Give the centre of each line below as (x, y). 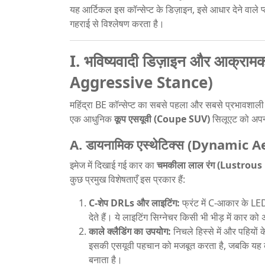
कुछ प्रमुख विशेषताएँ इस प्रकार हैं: (127, 179)
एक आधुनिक (92, 119)
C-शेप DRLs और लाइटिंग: (134, 203)
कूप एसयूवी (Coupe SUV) (162, 119)
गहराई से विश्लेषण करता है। (117, 23)
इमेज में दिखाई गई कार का (113, 165)
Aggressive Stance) (141, 82)
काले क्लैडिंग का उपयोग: (130, 231)
